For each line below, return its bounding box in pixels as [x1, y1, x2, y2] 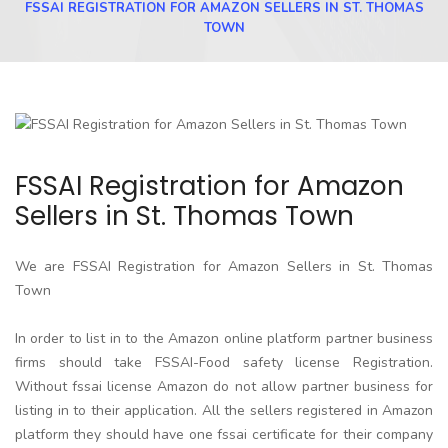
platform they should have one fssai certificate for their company [15, 424, 433, 444]
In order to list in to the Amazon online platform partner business [15, 328, 433, 348]
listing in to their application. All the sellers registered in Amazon [15, 400, 433, 420]
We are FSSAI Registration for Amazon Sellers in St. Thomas [15, 256, 433, 276]
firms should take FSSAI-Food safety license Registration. [15, 352, 433, 372]
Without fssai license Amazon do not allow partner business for [15, 376, 433, 396]
